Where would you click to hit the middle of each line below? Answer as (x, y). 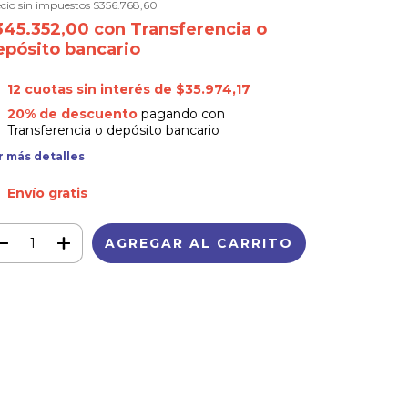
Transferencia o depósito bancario (113, 130)
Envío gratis (47, 193)
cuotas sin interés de (100, 89)
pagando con (181, 113)
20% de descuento (72, 113)
